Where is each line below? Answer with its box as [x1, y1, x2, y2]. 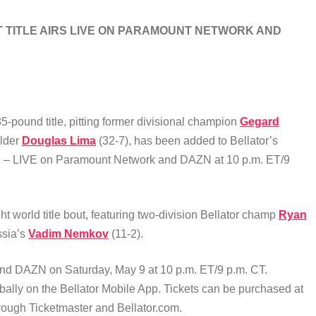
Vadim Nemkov [28, 228, 109, 241]
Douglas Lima [22, 135, 96, 147]
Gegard [240, 116, 279, 128]
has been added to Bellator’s [134, 135, 278, 147]
